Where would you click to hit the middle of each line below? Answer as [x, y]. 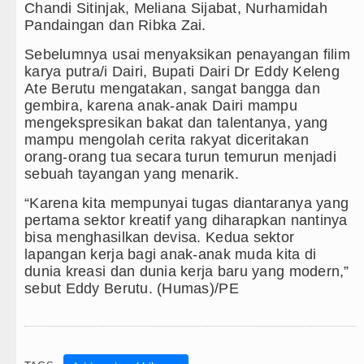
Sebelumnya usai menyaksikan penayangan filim [187, 55]
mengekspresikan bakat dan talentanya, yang [176, 123]
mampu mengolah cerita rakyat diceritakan [167, 140]
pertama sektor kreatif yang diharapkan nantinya [186, 221]
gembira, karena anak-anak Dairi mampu [161, 106]
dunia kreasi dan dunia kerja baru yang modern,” [187, 272]
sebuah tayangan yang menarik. [132, 174]
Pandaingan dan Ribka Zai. [115, 26]
